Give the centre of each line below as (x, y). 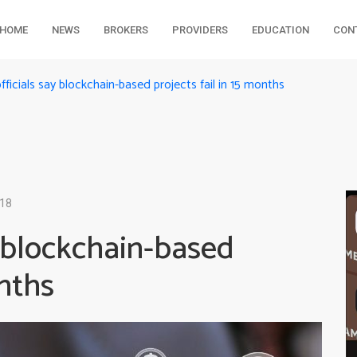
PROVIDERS (200, 30)
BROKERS (126, 30)
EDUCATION (280, 30)
